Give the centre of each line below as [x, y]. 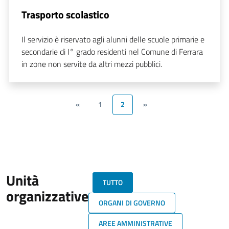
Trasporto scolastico [65, 14]
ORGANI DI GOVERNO [132, 202]
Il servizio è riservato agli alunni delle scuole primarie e [113, 39]
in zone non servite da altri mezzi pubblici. [92, 64]
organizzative [47, 196]
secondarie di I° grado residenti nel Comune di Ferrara [112, 51]
